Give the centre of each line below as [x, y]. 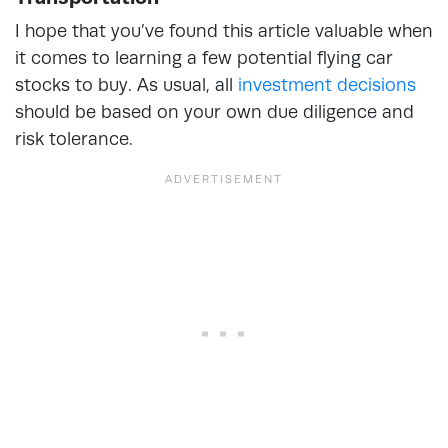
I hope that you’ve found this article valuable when [224, 30]
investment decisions [327, 84]
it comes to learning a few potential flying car [204, 57]
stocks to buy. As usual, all [126, 84]
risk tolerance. [74, 138]
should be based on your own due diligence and [214, 111]
